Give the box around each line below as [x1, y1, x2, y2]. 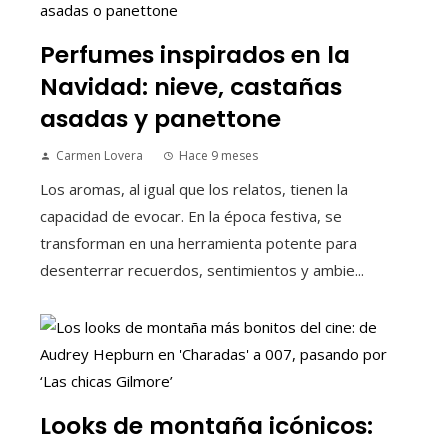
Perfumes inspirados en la [40, 38, 350, 72]
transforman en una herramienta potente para [40, 233, 357, 254]
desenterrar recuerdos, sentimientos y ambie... [40, 260, 364, 281]
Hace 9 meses [179, 147, 258, 165]
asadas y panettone [40, 102, 281, 136]
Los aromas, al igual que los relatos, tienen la [40, 179, 348, 200]
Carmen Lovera [56, 147, 143, 165]
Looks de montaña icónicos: [40, 409, 373, 443]
